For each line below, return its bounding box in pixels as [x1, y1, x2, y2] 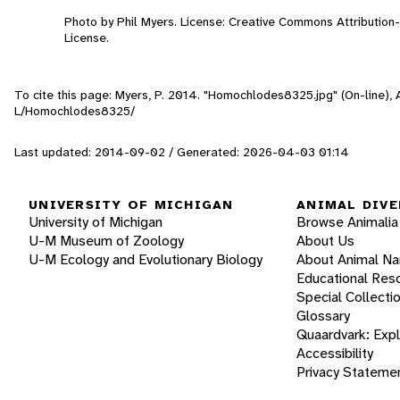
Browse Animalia [296, 212, 398, 232]
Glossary [296, 306, 350, 326]
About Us [296, 231, 354, 251]
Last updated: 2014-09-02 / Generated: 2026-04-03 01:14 [14, 143, 349, 160]
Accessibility [296, 344, 373, 363]
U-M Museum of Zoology [29, 231, 184, 251]
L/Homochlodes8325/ [14, 102, 135, 119]
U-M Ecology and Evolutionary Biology [29, 250, 262, 270]
